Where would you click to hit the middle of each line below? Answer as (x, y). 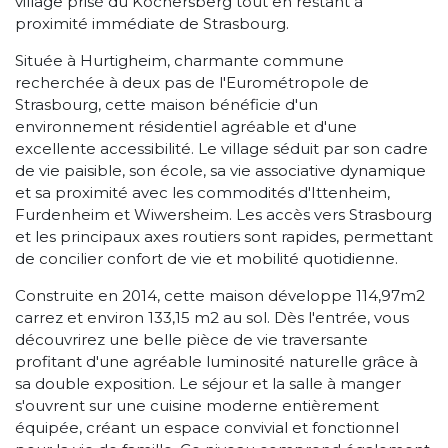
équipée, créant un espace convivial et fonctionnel (207, 427)
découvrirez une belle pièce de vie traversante (191, 339)
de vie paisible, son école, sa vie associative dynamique (220, 170)
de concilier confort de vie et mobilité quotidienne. (206, 258)
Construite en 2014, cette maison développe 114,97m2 (220, 295)
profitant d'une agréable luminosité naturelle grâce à (216, 361)
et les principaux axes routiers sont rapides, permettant (224, 236)
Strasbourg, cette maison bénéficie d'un (166, 104)
